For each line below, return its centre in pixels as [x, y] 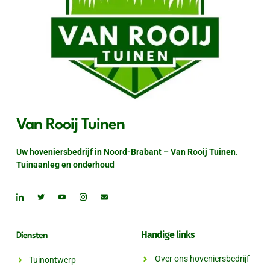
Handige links [168, 235]
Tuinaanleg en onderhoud [66, 165]
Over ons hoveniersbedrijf [202, 259]
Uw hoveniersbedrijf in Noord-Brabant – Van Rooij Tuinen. [127, 152]
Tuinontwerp [53, 260]
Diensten [32, 236]
